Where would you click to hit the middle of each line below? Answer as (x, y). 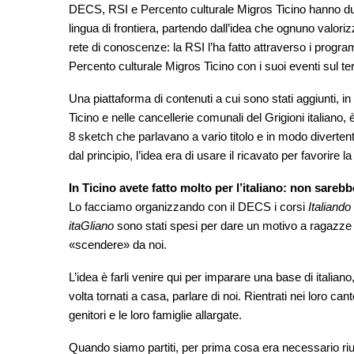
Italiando (330, 207)
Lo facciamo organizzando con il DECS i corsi (188, 207)
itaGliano (91, 226)
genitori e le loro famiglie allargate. (155, 315)
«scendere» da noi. (118, 245)
